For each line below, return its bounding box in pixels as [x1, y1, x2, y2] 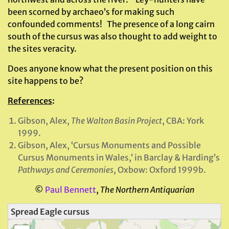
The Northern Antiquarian [100, 185, 194, 195]
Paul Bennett [45, 185, 96, 195]
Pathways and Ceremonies [18, 165, 113, 175]
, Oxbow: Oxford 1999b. [113, 165, 206, 175]
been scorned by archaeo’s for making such [8, 7, 174, 17]
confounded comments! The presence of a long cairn [8, 19, 215, 29]
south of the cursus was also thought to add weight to [8, 31, 217, 41]
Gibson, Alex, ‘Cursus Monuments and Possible [18, 140, 201, 150]
